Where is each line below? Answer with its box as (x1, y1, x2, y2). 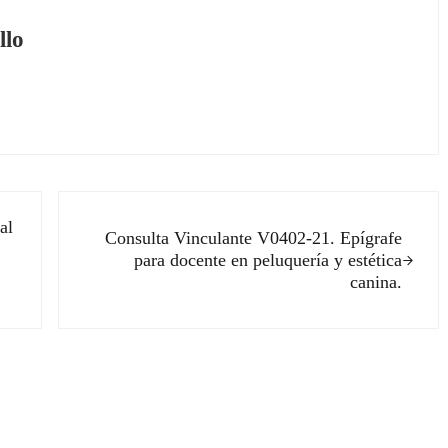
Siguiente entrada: (57, 194, 188, 215)
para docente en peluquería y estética (134, 250, 403, 271)
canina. (350, 272, 403, 293)
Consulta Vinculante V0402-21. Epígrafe (105, 228, 403, 249)
